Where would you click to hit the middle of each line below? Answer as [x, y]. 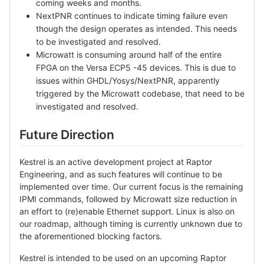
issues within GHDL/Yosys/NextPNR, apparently [128, 80]
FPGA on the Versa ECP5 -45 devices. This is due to [136, 67]
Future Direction [67, 134]
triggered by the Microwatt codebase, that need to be [140, 93]
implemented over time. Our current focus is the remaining [131, 187]
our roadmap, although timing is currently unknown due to [131, 224]
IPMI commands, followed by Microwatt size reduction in [128, 199]
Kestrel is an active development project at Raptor [116, 162]
